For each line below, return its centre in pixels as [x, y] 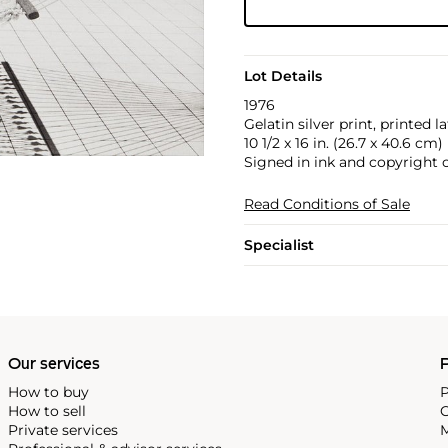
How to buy [48, 391]
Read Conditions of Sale [326, 204]
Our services [54, 364]
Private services [63, 429]
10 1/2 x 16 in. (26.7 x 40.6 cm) [343, 143]
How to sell [47, 410]
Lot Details [282, 76]
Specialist [278, 245]
